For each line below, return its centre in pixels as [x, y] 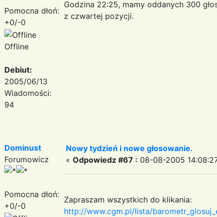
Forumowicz [27, 159]
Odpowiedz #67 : [105, 160]
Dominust [23, 147]
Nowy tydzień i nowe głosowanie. [129, 148]
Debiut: [18, 70]
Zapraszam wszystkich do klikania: [128, 199]
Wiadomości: [28, 93]
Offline [16, 46]
